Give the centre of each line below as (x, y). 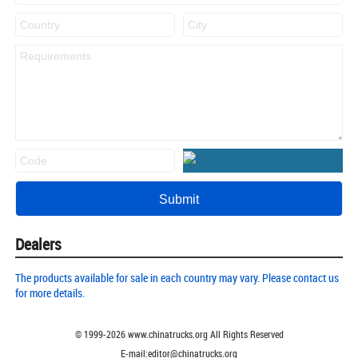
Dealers (38, 244)
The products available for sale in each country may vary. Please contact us (177, 277)
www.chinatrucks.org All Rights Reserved (204, 334)
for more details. (50, 292)
